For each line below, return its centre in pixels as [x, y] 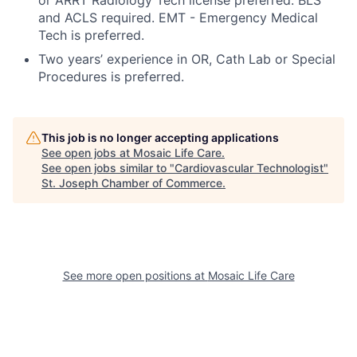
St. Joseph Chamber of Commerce [132, 183]
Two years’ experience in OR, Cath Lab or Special [187, 59]
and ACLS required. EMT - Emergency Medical [178, 18]
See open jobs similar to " [108, 168]
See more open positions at [135, 276]
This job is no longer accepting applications [160, 138]
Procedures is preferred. [111, 77]
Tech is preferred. [91, 35]
